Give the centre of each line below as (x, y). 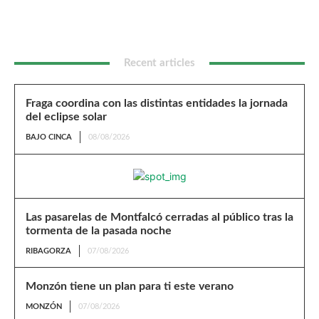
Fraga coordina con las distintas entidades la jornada (157, 104)
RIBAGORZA (48, 251)
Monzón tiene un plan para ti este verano (130, 287)
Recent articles (159, 63)
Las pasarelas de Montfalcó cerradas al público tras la (159, 218)
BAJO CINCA (49, 137)
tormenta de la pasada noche (99, 231)
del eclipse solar (66, 117)
